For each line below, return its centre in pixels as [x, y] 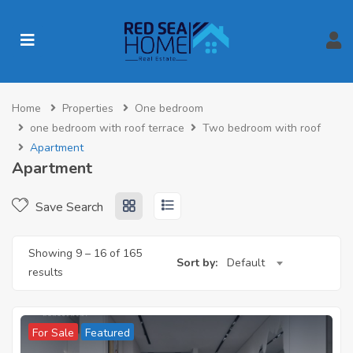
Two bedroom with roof [262, 128]
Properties [88, 109]
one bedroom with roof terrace [107, 128]
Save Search [68, 208]
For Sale [53, 333]
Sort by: [197, 263]
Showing [52, 254]
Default [246, 263]
